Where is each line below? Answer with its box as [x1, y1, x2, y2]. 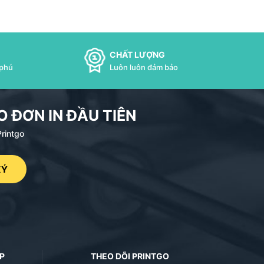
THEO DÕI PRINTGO [90, 250, 169, 261]
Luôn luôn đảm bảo [109, 62, 178, 72]
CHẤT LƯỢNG [109, 49, 165, 60]
